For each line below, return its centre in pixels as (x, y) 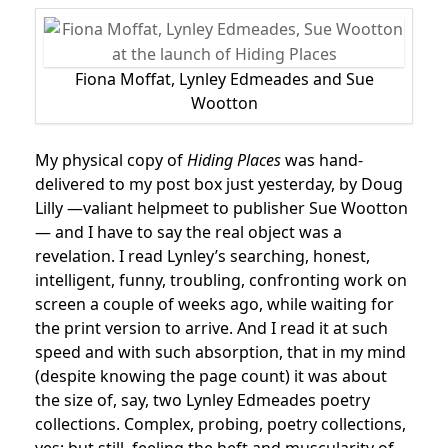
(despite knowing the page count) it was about (211, 376)
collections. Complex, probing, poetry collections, (220, 424)
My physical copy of (109, 160)
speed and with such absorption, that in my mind (220, 352)
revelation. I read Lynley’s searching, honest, (202, 256)
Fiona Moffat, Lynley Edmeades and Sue (224, 79)
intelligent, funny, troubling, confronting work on (221, 280)
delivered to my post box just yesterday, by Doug (219, 184)
